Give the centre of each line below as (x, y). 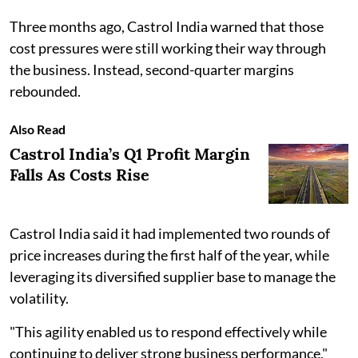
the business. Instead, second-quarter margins (152, 69)
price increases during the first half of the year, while (169, 255)
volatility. (39, 298)
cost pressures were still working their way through (168, 48)
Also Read (38, 129)
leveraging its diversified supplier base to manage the (173, 276)
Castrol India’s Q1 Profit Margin (130, 153)
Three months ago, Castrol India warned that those (167, 26)
